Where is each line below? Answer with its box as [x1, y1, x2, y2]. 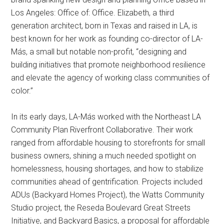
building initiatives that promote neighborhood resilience [11, 59, 206, 69]
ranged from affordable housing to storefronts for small [11, 137, 205, 147]
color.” [11, 85, 33, 95]
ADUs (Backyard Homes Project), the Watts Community [11, 189, 205, 199]
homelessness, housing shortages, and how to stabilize [11, 163, 204, 173]
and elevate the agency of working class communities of [11, 72, 210, 82]
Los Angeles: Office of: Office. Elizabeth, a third [11, 7, 174, 17]
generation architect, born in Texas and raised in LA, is [11, 20, 198, 30]
